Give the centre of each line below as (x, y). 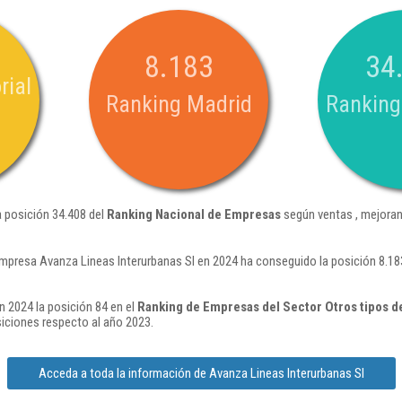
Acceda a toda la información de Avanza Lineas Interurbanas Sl (201, 373)
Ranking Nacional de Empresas (194, 214)
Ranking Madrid (179, 104)
